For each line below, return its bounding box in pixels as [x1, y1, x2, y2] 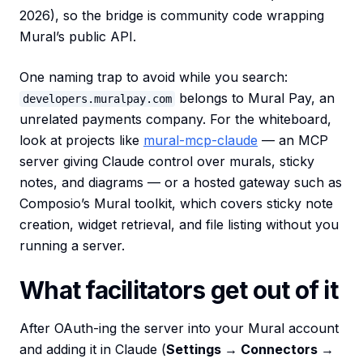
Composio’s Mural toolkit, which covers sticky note [19, 195, 333, 212]
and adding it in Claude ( [19, 341, 166, 358]
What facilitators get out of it [19, 275, 338, 305]
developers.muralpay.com [23, 92, 172, 106]
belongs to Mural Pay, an [175, 90, 335, 107]
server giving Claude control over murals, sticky [19, 153, 314, 170]
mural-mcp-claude [143, 132, 258, 149]
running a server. [19, 237, 125, 254]
